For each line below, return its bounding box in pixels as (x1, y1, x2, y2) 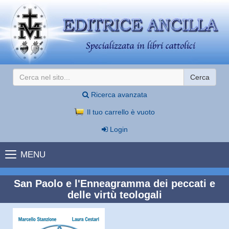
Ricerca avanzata (88, 90, 147, 99)
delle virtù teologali (67, 189, 162, 200)
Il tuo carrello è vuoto (84, 107, 155, 116)
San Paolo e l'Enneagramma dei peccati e (14, 177, 215, 189)
